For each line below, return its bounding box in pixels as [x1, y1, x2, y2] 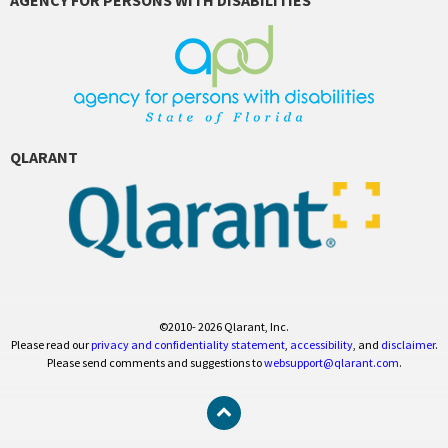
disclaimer [380, 337, 435, 353]
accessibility [289, 337, 353, 353]
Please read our [10, 337, 91, 353]
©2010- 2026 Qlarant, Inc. [159, 319, 289, 335]
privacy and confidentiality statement [90, 337, 285, 353]
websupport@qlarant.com [263, 355, 399, 371]
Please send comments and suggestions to [46, 355, 264, 371]
